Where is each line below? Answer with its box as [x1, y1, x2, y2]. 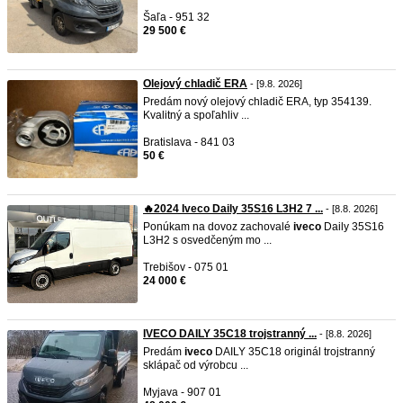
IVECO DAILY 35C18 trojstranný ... [143, 327, 317, 340]
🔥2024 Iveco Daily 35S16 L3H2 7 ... [143, 202, 323, 215]
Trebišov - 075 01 [143, 261, 228, 273]
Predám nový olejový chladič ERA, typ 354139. [143, 95, 372, 108]
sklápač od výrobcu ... [143, 359, 248, 372]
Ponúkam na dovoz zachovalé [143, 220, 293, 233]
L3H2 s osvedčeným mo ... [143, 234, 272, 246]
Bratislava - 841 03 [143, 136, 235, 148]
